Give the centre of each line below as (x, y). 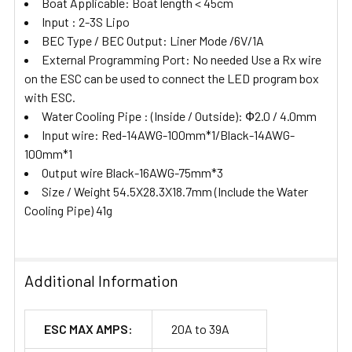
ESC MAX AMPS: (88, 328)
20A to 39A (200, 328)
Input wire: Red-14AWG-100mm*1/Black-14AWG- (168, 134)
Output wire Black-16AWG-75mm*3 (132, 172)
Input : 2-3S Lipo (86, 21)
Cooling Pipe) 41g (68, 210)
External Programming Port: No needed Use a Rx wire (181, 59)
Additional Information (101, 280)
